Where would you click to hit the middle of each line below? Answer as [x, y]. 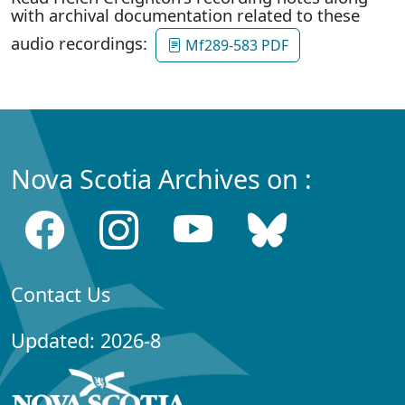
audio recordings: [81, 42]
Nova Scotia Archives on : [161, 179]
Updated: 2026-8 [86, 341]
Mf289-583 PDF [235, 46]
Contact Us [61, 295]
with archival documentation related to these [185, 15]
